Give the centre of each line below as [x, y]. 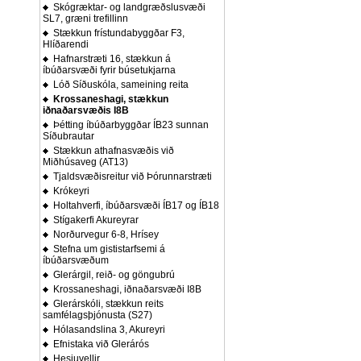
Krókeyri [69, 191]
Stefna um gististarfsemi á [107, 249]
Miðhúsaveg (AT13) [85, 162]
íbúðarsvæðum [76, 260]
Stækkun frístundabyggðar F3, [116, 33]
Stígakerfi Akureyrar [93, 220]
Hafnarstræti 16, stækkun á [110, 59]
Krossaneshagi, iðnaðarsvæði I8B [125, 289]
